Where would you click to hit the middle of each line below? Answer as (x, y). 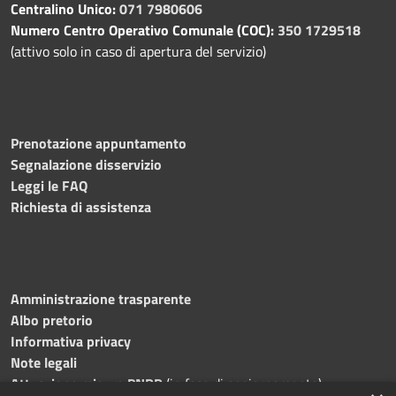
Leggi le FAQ (49, 185)
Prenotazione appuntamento (99, 143)
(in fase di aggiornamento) (242, 383)
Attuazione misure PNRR (87, 383)
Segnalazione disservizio (86, 164)
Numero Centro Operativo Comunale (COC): (142, 30)
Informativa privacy (71, 341)
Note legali (44, 362)
